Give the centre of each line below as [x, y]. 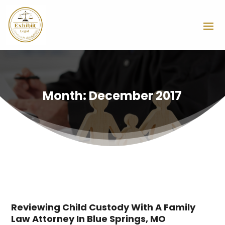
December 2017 [136, 95]
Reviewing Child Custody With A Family [103, 207]
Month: [66, 95]
